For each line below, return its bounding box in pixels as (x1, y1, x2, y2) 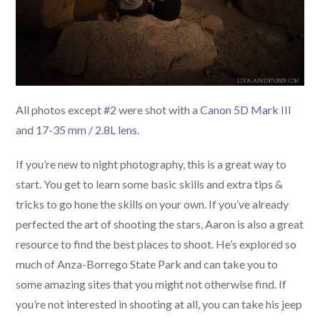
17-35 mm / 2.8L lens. (36, 122, 140, 136)
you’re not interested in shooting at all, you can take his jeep (16, 296, 303, 311)
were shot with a (116, 102, 201, 116)
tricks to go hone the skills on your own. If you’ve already (16, 196, 289, 211)
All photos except (16, 102, 104, 116)
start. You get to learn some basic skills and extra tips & (16, 176, 284, 191)
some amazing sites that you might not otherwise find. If (16, 276, 287, 291)
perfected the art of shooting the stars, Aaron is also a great (16, 216, 304, 231)
